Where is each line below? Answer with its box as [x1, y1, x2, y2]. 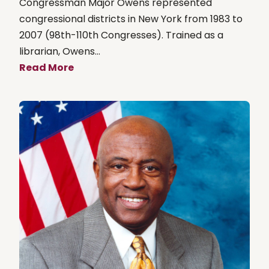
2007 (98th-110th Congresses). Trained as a [19, 28, 223, 42]
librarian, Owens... [19, 44, 100, 58]
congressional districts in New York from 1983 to [19, 11, 243, 26]
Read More [19, 60, 74, 74]
